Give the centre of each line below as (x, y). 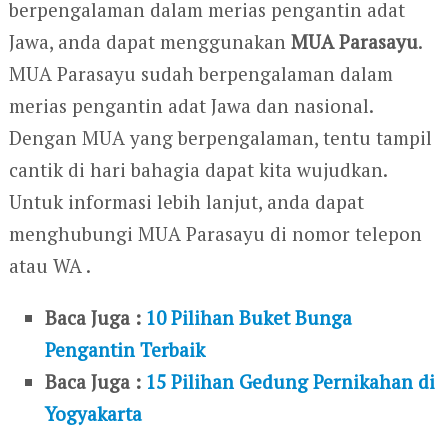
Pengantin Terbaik (125, 350)
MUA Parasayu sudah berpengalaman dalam (200, 74)
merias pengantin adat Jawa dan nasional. (190, 106)
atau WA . (49, 266)
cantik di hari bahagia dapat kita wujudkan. (197, 170)
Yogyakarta (94, 414)
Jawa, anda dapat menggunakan (149, 42)
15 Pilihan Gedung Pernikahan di (291, 382)
